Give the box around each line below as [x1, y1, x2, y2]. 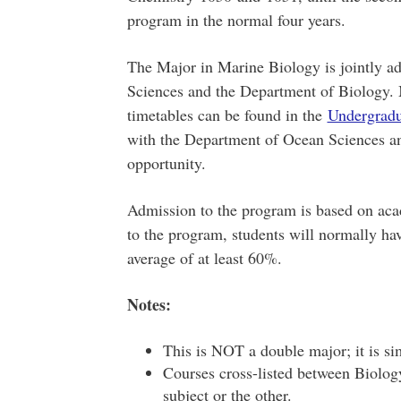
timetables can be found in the [126, 104, 328, 125]
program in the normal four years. [126, 9, 346, 30]
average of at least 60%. [126, 247, 282, 269]
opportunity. [126, 152, 206, 174]
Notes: [126, 293, 171, 316]
